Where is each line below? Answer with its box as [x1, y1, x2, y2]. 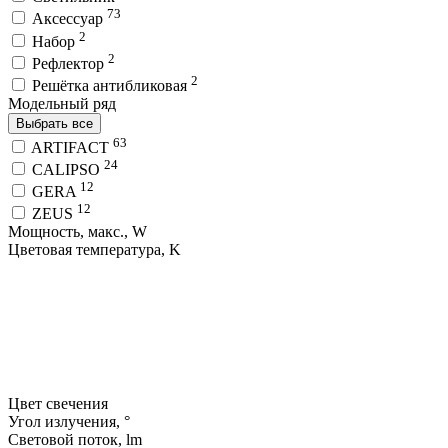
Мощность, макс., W [8, 223, 147, 241]
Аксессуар [32, 10, 107, 28]
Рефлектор [32, 54, 108, 72]
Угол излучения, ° [8, 413, 130, 431]
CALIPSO [32, 160, 104, 178]
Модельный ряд [8, 95, 116, 113]
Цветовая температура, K [8, 241, 181, 259]
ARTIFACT [31, 138, 113, 156]
